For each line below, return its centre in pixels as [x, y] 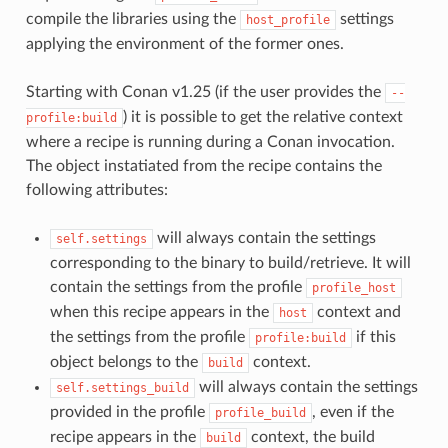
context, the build [310, 436]
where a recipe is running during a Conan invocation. [210, 141]
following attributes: [96, 189]
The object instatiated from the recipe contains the [203, 165]
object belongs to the [125, 361]
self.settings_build [122, 387]
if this [373, 336]
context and [356, 311]
